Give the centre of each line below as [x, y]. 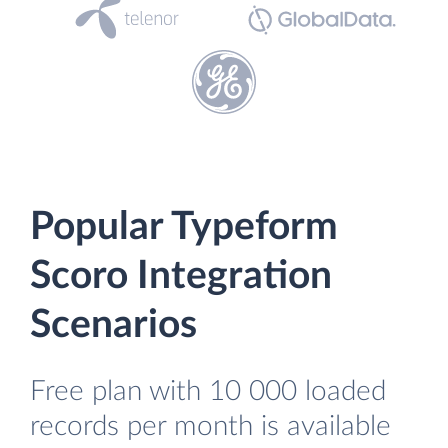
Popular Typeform [184, 227]
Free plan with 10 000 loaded [208, 391]
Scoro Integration [181, 276]
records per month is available [210, 426]
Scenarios [113, 325]
